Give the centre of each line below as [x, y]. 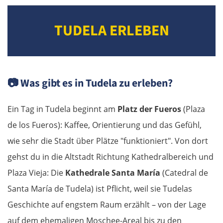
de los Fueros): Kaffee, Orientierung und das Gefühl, [105, 125]
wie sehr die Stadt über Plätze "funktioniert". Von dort [108, 141]
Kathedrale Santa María [113, 172]
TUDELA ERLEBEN [111, 30]
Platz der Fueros [149, 109]
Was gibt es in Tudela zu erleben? [96, 83]
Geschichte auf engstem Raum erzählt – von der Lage [107, 204]
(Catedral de [184, 172]
